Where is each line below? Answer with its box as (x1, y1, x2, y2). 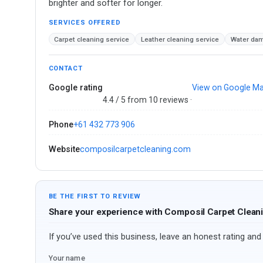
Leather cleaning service (140, 35, 219, 43)
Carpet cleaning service (54, 35, 130, 43)
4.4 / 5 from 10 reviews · (102, 95, 192, 105)
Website (48, 144, 80, 154)
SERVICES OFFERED (48, 18, 121, 26)
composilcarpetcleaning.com (79, 144, 191, 154)
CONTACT (48, 64, 83, 72)
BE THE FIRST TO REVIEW (48, 193, 141, 201)
